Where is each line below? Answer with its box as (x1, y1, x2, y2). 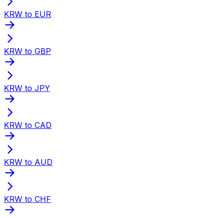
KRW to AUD (4, 157, 53, 167)
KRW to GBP (4, 46, 51, 56)
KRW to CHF (4, 194, 51, 204)
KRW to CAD (4, 120, 52, 130)
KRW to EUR (4, 9, 51, 19)
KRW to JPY (4, 83, 50, 93)
